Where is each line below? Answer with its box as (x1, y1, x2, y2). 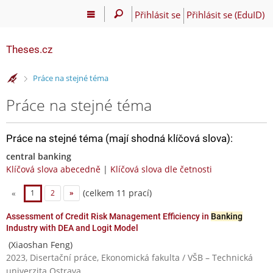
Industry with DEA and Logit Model (6, 222, 138, 233)
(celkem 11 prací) (80, 186, 152, 199)
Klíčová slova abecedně (6, 163, 101, 175)
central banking (6, 150, 71, 162)
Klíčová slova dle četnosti (110, 163, 212, 175)
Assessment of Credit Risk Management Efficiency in (6, 211, 211, 221)
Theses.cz (6, 43, 52, 55)
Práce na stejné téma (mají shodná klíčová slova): (6, 132, 233, 144)
